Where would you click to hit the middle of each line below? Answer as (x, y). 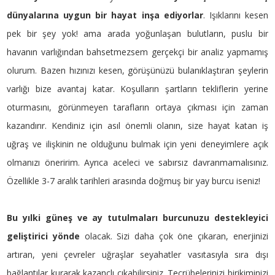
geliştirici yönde (43, 236)
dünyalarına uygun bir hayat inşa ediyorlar (105, 15)
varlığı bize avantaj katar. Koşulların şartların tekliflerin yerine (137, 89)
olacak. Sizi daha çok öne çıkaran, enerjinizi (174, 236)
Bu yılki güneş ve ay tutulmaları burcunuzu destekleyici (137, 218)
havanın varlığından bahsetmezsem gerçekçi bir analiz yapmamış (137, 52)
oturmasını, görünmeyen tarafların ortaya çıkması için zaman (137, 107)
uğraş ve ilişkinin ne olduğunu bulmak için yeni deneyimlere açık (137, 144)
